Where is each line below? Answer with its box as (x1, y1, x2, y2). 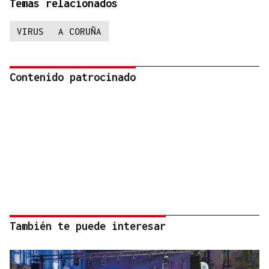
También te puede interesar (10, 220, 166, 233)
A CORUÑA (58, 26, 101, 37)
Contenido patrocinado (10, 71, 136, 84)
